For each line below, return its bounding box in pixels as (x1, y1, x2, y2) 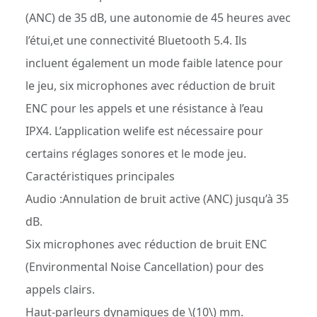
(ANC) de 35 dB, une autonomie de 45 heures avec (25, 10, 291, 25)
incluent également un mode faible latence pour (25, 55, 283, 71)
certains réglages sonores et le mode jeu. (25, 146, 246, 161)
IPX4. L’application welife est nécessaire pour (25, 123, 263, 139)
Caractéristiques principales (25, 168, 175, 184)
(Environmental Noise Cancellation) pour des (25, 259, 264, 275)
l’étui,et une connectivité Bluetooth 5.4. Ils (25, 33, 247, 48)
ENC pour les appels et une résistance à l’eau (25, 100, 263, 116)
